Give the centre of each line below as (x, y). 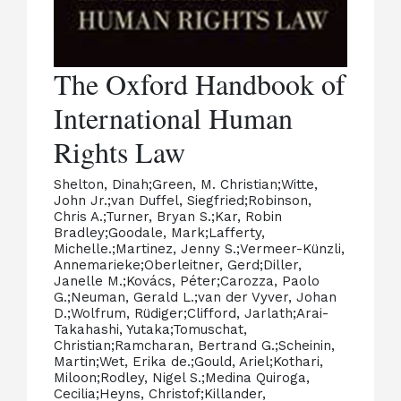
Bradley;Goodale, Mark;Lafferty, (160, 232)
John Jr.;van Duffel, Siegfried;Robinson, (183, 200)
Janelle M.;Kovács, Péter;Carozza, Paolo (187, 281)
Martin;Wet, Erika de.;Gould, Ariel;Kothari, (189, 361)
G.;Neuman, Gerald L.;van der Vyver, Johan (196, 297)
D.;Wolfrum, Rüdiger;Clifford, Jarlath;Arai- (192, 313)
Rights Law (120, 151)
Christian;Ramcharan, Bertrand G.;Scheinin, (195, 345)
